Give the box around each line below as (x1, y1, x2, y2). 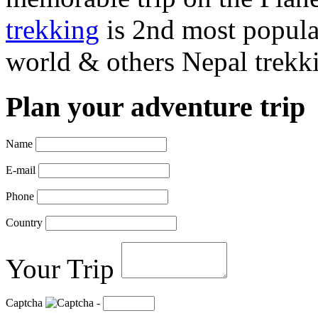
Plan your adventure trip (6, 91, 305, 124)
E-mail (6, 164, 35, 177)
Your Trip (6, 253, 114, 285)
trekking (6, 13, 99, 45)
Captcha (6, 297, 43, 309)
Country (6, 216, 43, 229)
